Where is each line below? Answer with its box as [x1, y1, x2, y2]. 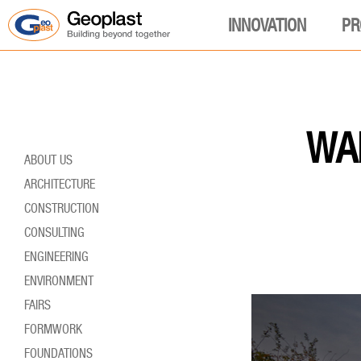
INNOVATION [228, 15, 306, 35]
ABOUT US [31, 152, 73, 168]
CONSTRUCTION [31, 201, 99, 216]
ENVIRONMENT [30, 273, 93, 288]
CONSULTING [31, 225, 85, 240]
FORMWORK [30, 322, 82, 337]
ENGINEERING [30, 249, 89, 264]
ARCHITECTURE [31, 176, 95, 192]
